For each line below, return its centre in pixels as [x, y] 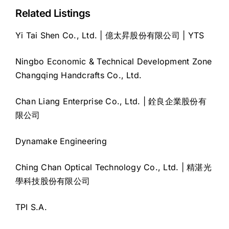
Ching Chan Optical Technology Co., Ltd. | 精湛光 [113, 167]
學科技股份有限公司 [53, 181]
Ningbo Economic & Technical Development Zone [114, 62]
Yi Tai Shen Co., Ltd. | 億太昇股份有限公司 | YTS [110, 36]
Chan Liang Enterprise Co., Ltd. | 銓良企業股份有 [111, 101]
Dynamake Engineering [61, 141]
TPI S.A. [31, 207]
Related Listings [53, 14]
